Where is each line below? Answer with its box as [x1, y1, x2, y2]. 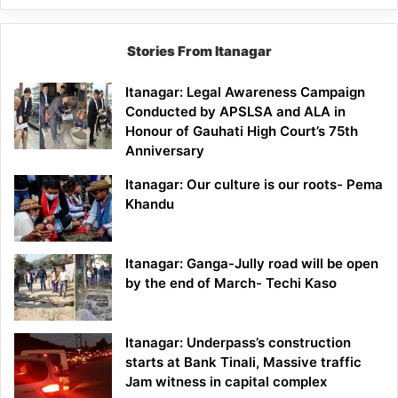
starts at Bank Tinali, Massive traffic [125, 354, 362, 371]
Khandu [125, 195, 178, 213]
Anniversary [125, 142, 204, 160]
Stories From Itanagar [126, 43, 272, 60]
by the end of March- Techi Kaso [125, 275, 337, 292]
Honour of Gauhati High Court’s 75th [125, 123, 358, 140]
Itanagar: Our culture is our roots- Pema [125, 176, 383, 194]
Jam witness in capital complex [125, 373, 327, 391]
